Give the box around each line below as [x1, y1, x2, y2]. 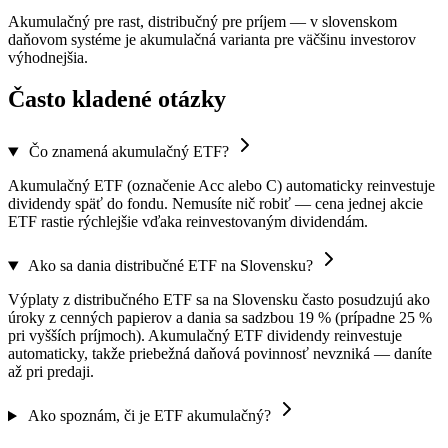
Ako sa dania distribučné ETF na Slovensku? [27, 257, 313, 275]
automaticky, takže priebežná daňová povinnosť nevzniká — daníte [8, 345, 432, 363]
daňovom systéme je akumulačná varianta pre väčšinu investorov [8, 30, 416, 48]
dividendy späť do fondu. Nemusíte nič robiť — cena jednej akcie [8, 195, 423, 213]
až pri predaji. [8, 363, 94, 381]
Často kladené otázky [8, 86, 226, 113]
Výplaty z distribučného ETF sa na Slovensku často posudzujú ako [8, 291, 430, 309]
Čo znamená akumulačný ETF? [28, 143, 229, 161]
